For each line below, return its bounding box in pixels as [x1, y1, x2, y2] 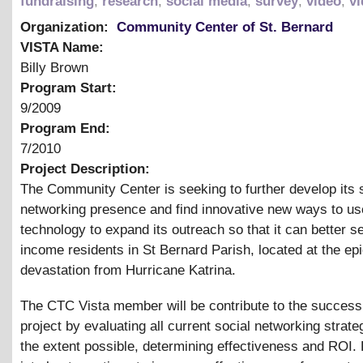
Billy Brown [20, 59, 88, 75]
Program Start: [20, 79, 121, 96]
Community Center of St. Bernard [117, 19, 333, 35]
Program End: [20, 120, 114, 136]
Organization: [20, 19, 113, 35]
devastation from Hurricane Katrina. [20, 262, 236, 278]
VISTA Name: [20, 39, 108, 55]
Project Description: [20, 160, 154, 177]
